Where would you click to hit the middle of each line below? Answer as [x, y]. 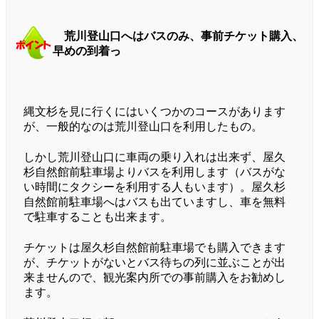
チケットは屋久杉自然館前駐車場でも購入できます [155, 248]
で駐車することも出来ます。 [98, 217]
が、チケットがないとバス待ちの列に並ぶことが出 [155, 263]
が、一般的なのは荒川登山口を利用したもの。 [143, 127]
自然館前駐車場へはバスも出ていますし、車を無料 [155, 202]
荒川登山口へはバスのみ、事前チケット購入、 [184, 36]
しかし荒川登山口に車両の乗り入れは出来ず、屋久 [155, 157]
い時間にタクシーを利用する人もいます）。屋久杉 [155, 187]
